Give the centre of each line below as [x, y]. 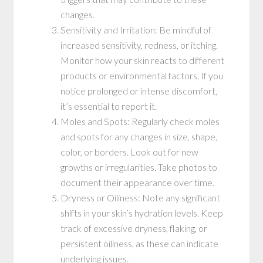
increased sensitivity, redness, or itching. [139, 45]
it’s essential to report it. [109, 106]
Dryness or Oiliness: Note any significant [141, 197]
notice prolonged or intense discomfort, [139, 90]
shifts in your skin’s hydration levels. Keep [142, 213]
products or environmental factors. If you [142, 75]
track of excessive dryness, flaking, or [134, 228]
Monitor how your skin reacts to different [143, 60]
